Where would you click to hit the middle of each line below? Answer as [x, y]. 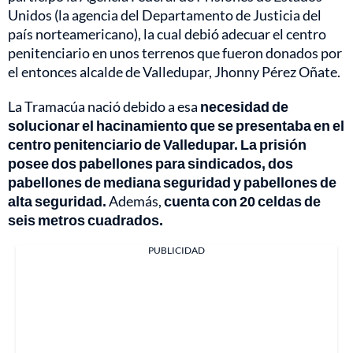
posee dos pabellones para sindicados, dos [150, 163]
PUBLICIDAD [176, 251]
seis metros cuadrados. [85, 220]
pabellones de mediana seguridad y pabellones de [172, 182]
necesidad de [244, 107]
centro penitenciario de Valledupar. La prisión [157, 145]
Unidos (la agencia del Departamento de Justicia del [165, 15]
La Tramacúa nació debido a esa [104, 107]
